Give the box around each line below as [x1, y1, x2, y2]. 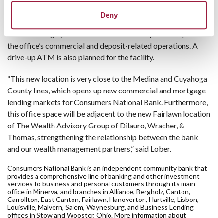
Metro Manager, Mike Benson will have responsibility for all [7, 29, 206, 38]
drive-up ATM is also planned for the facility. [7, 53, 154, 62]
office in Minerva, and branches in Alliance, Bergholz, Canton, [7, 187, 190, 196]
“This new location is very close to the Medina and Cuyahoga [7, 74, 207, 83]
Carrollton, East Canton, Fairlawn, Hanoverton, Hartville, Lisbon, [7, 195, 199, 203]
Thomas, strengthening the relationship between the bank [7, 132, 198, 142]
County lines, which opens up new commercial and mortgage [7, 86, 206, 95]
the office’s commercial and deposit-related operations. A [7, 41, 198, 50]
